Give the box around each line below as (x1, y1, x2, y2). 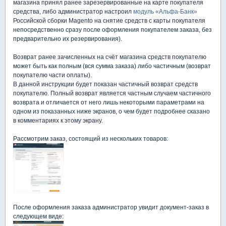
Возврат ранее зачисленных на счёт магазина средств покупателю (13, 53, 206, 61)
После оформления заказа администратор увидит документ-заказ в (13, 204, 209, 211)
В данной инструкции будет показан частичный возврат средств (13, 81, 198, 88)
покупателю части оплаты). (13, 72, 92, 79)
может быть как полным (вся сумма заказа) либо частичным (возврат (13, 63, 211, 70)
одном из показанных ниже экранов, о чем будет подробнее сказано (13, 108, 210, 115)
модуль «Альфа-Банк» (133, 8, 197, 15)
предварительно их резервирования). (13, 35, 122, 42)
